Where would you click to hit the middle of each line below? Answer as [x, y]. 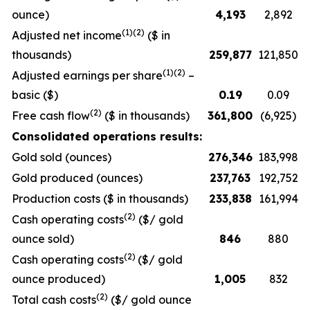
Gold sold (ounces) [62, 157]
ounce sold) [43, 239]
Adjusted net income [67, 35]
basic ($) [35, 95]
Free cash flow [51, 116]
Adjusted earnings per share [87, 75]
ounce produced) [58, 279]
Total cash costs [54, 300]
